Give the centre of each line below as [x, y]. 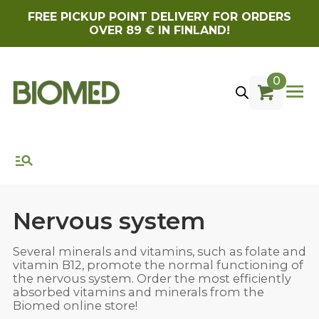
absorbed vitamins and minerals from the [138, 292]
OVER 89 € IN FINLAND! [159, 30]
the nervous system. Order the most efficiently [152, 279]
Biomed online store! [75, 306]
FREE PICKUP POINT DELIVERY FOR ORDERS [159, 17]
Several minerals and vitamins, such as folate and [159, 252]
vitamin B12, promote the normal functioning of [158, 265]
